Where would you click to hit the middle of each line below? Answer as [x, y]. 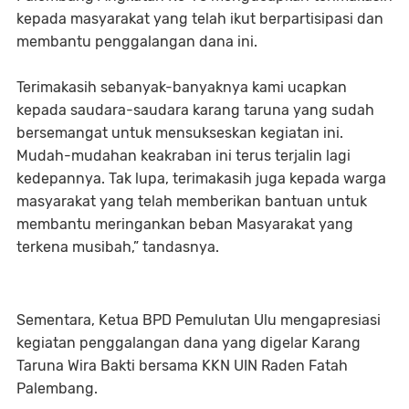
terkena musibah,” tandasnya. [118, 246]
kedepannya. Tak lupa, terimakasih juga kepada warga [201, 178]
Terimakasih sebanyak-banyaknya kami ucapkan [182, 87]
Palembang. [57, 388]
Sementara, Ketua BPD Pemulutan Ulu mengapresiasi [199, 320]
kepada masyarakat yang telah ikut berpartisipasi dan [200, 18]
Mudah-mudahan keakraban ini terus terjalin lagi [184, 155]
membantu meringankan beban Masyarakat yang [185, 224]
